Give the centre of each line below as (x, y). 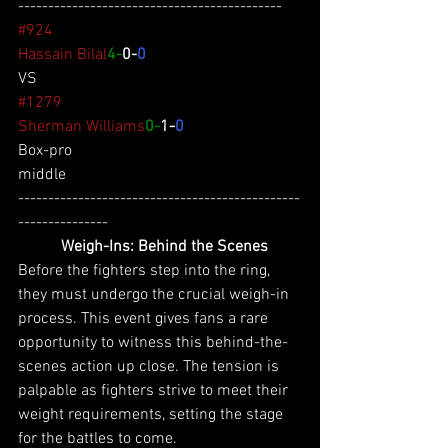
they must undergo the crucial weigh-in (155, 294)
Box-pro (45, 150)
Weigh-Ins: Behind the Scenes (162, 246)
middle (42, 174)
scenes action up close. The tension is (150, 366)
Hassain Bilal (62, 54)
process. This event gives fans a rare (145, 318)
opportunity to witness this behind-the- (153, 342)
